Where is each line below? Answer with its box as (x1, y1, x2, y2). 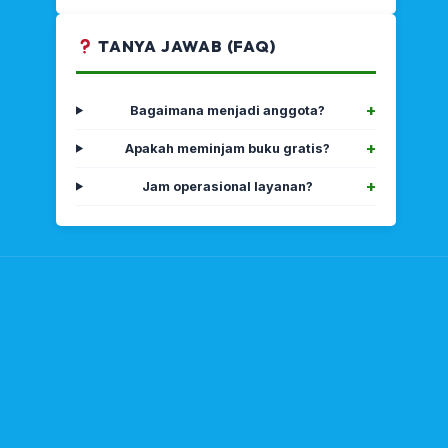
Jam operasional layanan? (142, 178, 314, 194)
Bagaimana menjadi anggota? (130, 102, 326, 118)
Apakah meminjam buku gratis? (125, 140, 331, 156)
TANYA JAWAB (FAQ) (94, 36, 276, 56)
